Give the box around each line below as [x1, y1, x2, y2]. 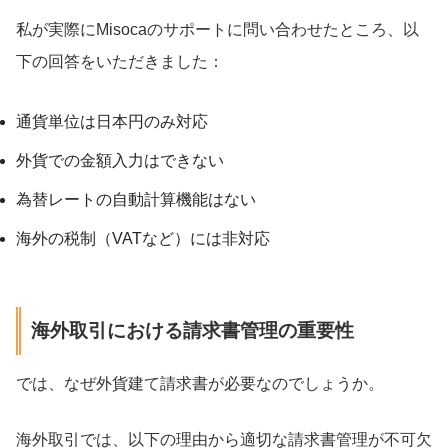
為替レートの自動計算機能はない [16, 190, 256, 208]
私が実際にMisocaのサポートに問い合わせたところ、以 [16, 20, 419, 38]
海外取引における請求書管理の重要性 [30, 320, 354, 341]
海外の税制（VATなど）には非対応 [16, 229, 270, 247]
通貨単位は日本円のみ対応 [16, 112, 208, 130]
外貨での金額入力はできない [16, 151, 224, 169]
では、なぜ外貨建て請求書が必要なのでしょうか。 [16, 375, 384, 393]
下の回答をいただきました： [16, 52, 224, 70]
